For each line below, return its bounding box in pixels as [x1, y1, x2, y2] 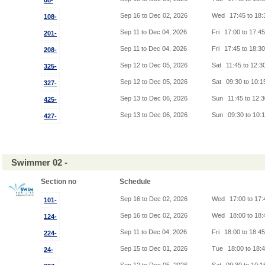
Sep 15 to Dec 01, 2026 [120, 245, 188, 252]
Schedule [119, 177, 153, 186]
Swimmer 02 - [11, 157, 72, 167]
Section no [41, 177, 78, 186]
